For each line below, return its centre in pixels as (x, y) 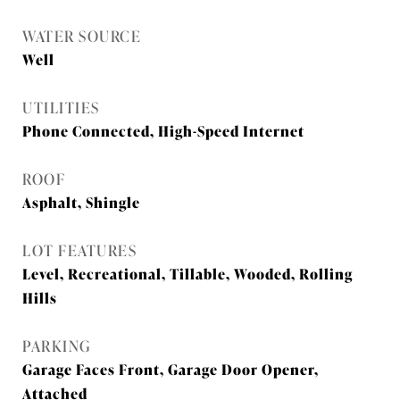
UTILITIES (61, 107)
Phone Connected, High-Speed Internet (163, 130)
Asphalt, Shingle (81, 202)
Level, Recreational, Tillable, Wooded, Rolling (187, 273)
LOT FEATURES (79, 250)
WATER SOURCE (82, 35)
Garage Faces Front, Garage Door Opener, (171, 369)
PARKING (57, 345)
